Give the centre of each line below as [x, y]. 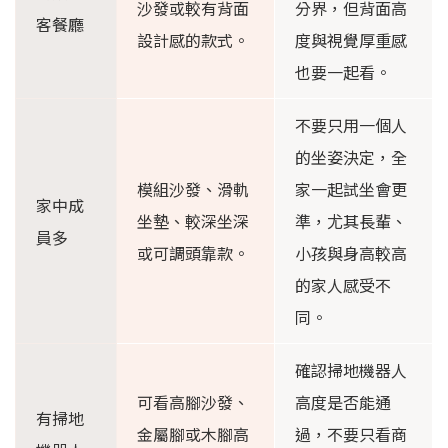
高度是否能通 [343, 402]
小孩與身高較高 [351, 253]
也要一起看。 [343, 72]
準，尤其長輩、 [351, 221]
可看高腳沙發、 [193, 402]
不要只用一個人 [351, 125]
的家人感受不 [343, 285]
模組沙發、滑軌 [193, 189]
